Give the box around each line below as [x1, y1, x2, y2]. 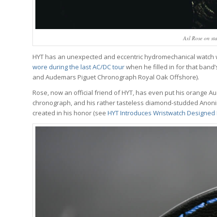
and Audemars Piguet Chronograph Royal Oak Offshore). [32, 72, 199, 81]
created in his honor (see [32, 108, 108, 117]
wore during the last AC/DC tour [32, 62, 124, 71]
